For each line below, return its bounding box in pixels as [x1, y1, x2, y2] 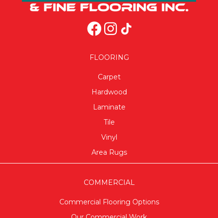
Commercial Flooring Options [59, 197, 159, 206]
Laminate [92, 102, 126, 111]
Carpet [97, 72, 121, 81]
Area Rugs [91, 147, 127, 157]
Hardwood [91, 87, 127, 96]
